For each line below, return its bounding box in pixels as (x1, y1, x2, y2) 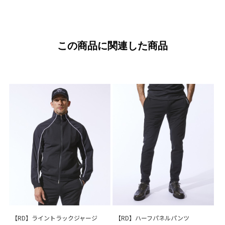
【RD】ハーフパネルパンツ (115, 213, 189, 222)
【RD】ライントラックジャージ (11, 213, 97, 222)
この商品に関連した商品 (57, 40, 168, 51)
